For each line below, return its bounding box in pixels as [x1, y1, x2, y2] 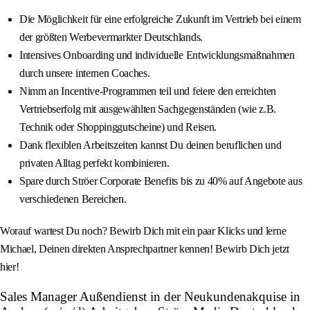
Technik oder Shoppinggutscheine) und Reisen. [19, 121, 217, 134]
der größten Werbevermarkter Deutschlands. [19, 31, 203, 44]
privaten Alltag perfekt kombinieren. [19, 157, 170, 170]
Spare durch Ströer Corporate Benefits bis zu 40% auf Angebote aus [19, 175, 302, 188]
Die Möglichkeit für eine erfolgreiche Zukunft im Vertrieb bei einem [19, 13, 301, 26]
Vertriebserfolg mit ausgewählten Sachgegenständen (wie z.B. [19, 103, 277, 116]
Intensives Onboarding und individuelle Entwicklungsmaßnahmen [19, 49, 295, 62]
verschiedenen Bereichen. [19, 193, 127, 206]
